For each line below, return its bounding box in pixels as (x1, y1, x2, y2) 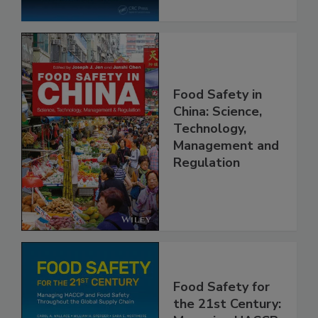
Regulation (173, 184, 240, 202)
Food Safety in (173, 116, 262, 133)
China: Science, (173, 133, 262, 150)
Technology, (173, 150, 246, 168)
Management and (173, 167, 279, 185)
